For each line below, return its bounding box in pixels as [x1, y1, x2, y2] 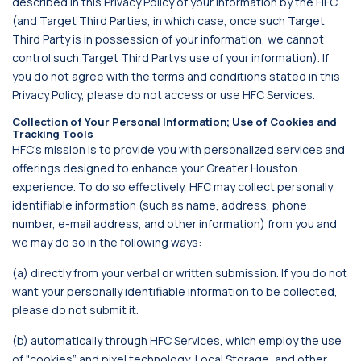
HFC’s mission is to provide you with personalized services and [12, 142, 345, 157]
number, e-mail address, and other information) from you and [12, 216, 337, 231]
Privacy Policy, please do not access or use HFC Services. [12, 87, 315, 102]
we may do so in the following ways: [12, 234, 201, 250]
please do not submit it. [12, 302, 139, 317]
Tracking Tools [12, 127, 93, 141]
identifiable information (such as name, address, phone [12, 197, 307, 213]
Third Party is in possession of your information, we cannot [12, 31, 324, 47]
